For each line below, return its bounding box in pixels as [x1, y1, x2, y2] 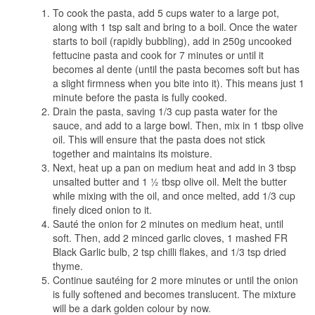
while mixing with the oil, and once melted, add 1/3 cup [53, 188, 295, 202]
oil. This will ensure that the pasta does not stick [53, 131, 265, 146]
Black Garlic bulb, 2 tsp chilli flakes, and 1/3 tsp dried [53, 244, 286, 259]
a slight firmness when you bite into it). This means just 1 [53, 75, 304, 90]
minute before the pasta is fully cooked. [53, 89, 227, 104]
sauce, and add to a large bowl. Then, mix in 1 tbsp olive [53, 117, 304, 132]
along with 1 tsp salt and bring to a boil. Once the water [53, 19, 297, 34]
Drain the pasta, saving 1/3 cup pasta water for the [53, 103, 278, 118]
